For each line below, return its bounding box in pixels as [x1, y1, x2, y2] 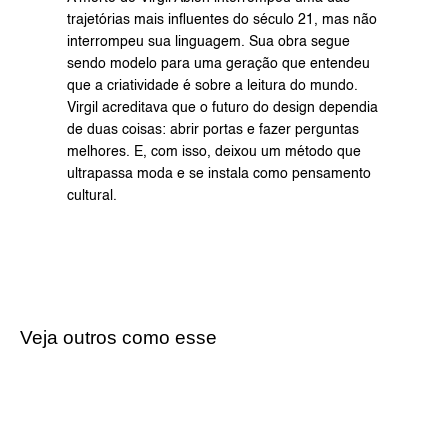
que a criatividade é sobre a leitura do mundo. [66, 79, 358, 94]
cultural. [66, 189, 117, 204]
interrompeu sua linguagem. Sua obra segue [66, 35, 350, 50]
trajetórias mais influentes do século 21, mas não [66, 13, 377, 28]
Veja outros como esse [20, 327, 217, 349]
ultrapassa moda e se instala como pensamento [66, 167, 371, 182]
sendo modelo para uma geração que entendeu [66, 57, 370, 72]
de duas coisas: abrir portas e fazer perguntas [66, 123, 359, 138]
